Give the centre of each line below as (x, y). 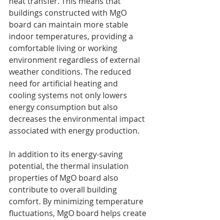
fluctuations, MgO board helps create (79, 213)
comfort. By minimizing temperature (77, 201)
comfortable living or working (64, 48)
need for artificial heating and (64, 83)
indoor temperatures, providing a (72, 36)
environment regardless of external (75, 60)
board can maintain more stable (69, 24)
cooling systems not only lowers (69, 95)
